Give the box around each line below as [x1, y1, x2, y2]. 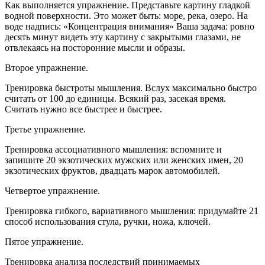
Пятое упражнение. [5, 236, 83, 247]
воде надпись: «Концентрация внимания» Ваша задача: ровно [5, 21, 254, 31]
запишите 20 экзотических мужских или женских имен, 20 [5, 154, 243, 165]
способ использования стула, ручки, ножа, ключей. [5, 216, 211, 227]
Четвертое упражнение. [5, 185, 100, 196]
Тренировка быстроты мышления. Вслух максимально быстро [5, 82, 257, 93]
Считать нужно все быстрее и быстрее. [5, 104, 162, 114]
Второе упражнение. [5, 62, 88, 73]
